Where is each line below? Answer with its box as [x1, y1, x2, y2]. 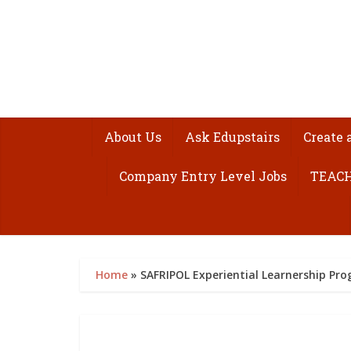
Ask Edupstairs [184, 128, 280, 145]
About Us [103, 128, 161, 145]
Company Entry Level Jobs [118, 168, 287, 184]
